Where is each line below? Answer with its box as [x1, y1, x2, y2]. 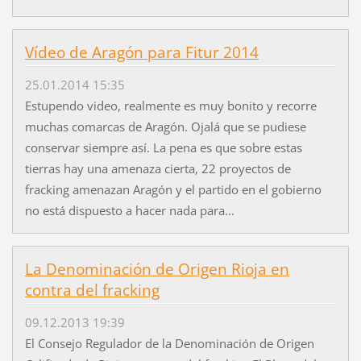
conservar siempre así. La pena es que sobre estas [24, 139, 302, 156]
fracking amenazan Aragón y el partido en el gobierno [24, 180, 322, 197]
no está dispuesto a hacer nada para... [24, 201, 234, 218]
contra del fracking [24, 279, 160, 301]
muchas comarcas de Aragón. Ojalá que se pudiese [24, 118, 306, 135]
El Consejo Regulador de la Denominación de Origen [24, 335, 314, 352]
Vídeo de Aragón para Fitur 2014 [24, 41, 259, 63]
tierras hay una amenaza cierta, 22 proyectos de [24, 160, 291, 176]
